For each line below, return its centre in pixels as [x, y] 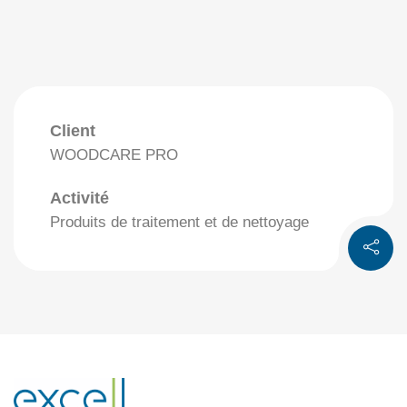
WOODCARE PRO [114, 154]
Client [73, 130]
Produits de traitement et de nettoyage [179, 222]
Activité [79, 198]
